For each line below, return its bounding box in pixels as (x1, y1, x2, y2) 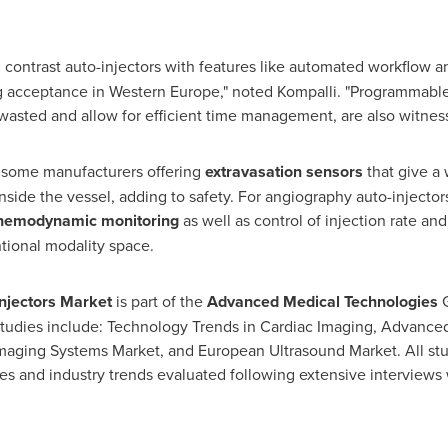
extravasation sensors (204, 160, 363, 183)
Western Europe (108, 80, 220, 102)
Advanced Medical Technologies (206, 290, 442, 313)
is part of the (111, 290, 207, 312)
